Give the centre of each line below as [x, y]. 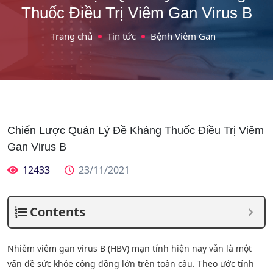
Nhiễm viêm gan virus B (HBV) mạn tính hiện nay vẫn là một [129, 248]
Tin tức [122, 36]
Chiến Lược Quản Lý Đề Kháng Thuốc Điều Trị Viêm [136, 130]
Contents [58, 212]
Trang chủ [72, 36]
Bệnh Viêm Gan [183, 36]
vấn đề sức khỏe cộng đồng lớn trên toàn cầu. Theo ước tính [131, 264]
